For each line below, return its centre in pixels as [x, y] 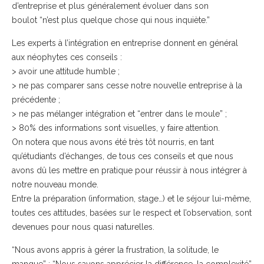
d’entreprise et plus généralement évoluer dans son [110, 6]
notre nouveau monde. [55, 184]
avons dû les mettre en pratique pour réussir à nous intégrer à [129, 170]
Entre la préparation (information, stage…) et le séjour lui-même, [131, 199]
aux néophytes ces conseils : [67, 57]
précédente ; [36, 100]
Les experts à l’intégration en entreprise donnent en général [125, 43]
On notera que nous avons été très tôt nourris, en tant [113, 142]
